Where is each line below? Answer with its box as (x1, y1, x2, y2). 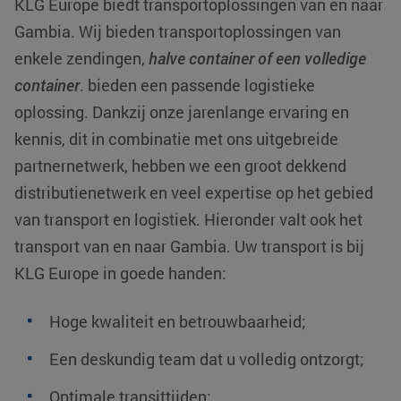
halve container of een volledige (149, 47, 366, 69)
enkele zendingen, (14, 47, 149, 69)
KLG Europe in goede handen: (14, 262, 226, 284)
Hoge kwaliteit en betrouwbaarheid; (49, 311, 306, 332)
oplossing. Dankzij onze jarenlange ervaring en (14, 101, 349, 123)
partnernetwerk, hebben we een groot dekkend (14, 155, 346, 176)
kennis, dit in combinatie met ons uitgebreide (14, 128, 338, 149)
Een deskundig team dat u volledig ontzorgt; (49, 348, 364, 370)
